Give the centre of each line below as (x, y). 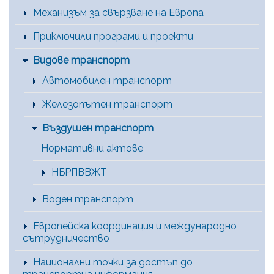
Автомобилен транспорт (107, 81)
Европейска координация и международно (135, 226)
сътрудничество (66, 239)
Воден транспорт (88, 199)
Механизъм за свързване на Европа (118, 13)
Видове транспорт (81, 61)
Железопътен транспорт (107, 105)
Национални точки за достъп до (113, 262)
